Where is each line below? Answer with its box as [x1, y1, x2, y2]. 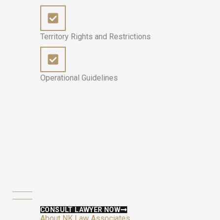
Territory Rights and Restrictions [40, 32, 151, 42]
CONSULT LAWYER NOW [40, 206, 121, 214]
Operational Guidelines [40, 73, 118, 83]
